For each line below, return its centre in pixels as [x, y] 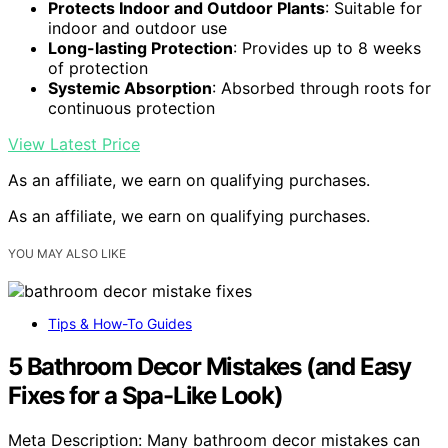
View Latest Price [74, 143]
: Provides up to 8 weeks [327, 47]
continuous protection [131, 107]
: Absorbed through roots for [321, 87]
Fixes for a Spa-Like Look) [145, 395]
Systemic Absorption [130, 87]
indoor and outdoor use [137, 27]
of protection [98, 67]
